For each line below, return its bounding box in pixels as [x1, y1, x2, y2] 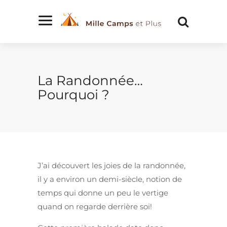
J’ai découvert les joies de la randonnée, [37, 161, 185, 171]
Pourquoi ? [37, 86, 109, 103]
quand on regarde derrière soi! [37, 202, 152, 212]
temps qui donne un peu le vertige [37, 188, 168, 198]
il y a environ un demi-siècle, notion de [37, 174, 182, 184]
